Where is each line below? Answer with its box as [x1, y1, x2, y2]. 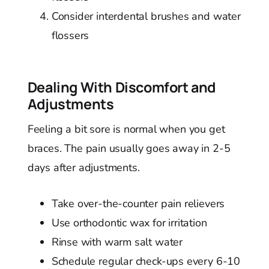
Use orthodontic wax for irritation [51, 216, 207, 231]
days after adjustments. [27, 160, 140, 175]
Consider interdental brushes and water [51, 9, 241, 24]
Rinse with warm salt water [51, 235, 183, 250]
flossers [51, 28, 89, 43]
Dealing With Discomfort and [27, 77, 216, 97]
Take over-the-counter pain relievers [51, 196, 225, 211]
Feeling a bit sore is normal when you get [27, 122, 225, 137]
